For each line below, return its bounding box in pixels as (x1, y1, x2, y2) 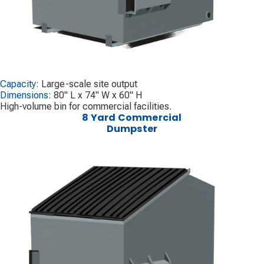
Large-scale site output (41, 78, 137, 90)
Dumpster (106, 121, 158, 136)
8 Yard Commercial (82, 110, 182, 124)
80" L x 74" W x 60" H (54, 89, 142, 101)
